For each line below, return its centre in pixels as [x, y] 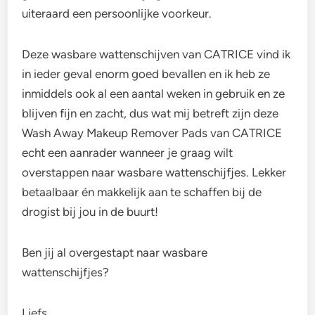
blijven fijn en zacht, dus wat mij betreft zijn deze [150, 114]
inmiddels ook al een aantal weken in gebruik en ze [154, 94]
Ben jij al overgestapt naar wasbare [115, 253]
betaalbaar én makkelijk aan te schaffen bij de [142, 192]
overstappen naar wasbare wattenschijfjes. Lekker [154, 173]
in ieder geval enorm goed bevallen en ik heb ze [146, 74]
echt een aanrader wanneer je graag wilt [128, 153]
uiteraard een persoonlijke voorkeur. [117, 14]
